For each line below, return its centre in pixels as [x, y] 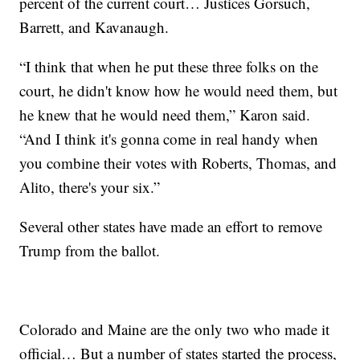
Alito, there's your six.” [90, 186]
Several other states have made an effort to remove [171, 226]
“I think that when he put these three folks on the [169, 66]
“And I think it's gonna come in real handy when [169, 138]
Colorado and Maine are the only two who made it [175, 329]
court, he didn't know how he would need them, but [179, 90]
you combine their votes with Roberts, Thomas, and [178, 162]
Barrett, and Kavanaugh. [94, 27]
